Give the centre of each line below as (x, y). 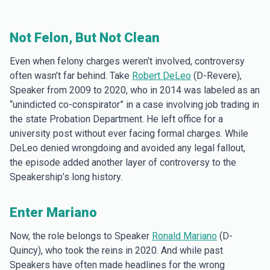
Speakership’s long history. (66, 177)
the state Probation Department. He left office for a (116, 119)
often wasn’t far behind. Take (71, 76)
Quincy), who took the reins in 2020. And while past (116, 250)
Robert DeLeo (162, 76)
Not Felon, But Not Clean (85, 38)
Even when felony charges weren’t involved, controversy (127, 61)
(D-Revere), (216, 76)
